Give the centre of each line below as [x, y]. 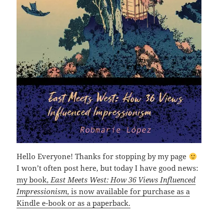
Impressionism [42, 191]
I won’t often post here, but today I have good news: [108, 168]
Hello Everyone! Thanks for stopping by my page [103, 156]
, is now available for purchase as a [129, 191]
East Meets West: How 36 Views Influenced [123, 180]
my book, [34, 180]
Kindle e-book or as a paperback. [74, 203]
